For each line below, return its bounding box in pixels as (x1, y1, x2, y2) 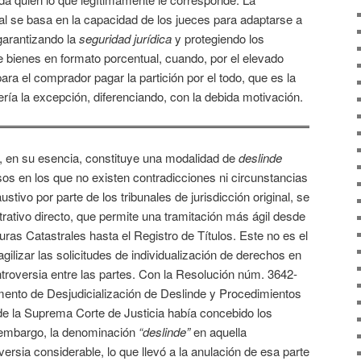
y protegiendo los (172, 29, 264, 47)
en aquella (190, 322, 247, 340)
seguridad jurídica (79, 29, 172, 47)
